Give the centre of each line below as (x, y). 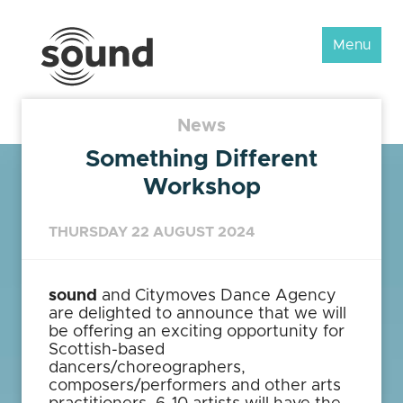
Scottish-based (109, 350)
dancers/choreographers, (147, 368)
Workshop (201, 187)
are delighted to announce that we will (197, 314)
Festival (200, 71)
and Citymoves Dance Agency (217, 296)
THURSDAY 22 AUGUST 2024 (152, 232)
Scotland (205, 53)
